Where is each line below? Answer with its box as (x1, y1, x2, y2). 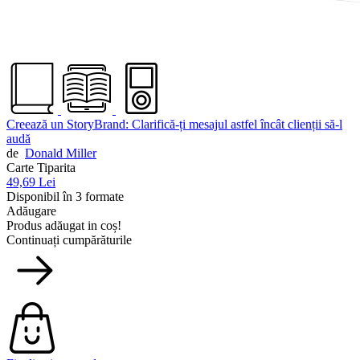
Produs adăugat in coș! (6, 219, 121, 233)
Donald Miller (25, 146, 96, 161)
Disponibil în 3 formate (6, 190, 124, 204)
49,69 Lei (6, 175, 55, 190)
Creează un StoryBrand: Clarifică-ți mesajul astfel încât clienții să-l (6, 117, 342, 132)
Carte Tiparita (6, 161, 76, 175)
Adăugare (6, 204, 56, 219)
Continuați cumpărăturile (6, 233, 132, 247)
